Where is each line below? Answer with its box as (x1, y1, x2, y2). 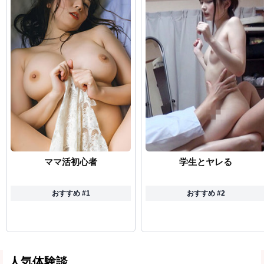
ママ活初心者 (44, 157, 97, 167)
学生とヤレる (179, 157, 232, 167)
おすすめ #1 (51, 189, 90, 197)
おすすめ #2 (186, 189, 225, 197)
